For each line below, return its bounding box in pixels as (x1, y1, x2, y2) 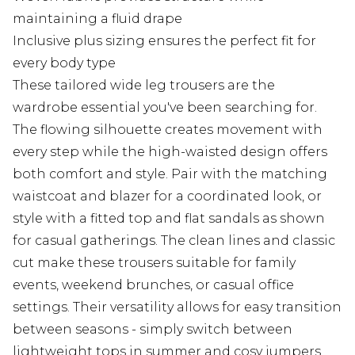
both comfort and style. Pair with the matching (13, 166, 327, 182)
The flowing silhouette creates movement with (13, 122, 323, 138)
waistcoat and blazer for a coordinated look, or (13, 189, 322, 204)
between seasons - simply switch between (13, 322, 292, 338)
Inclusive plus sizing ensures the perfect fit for (13, 33, 316, 49)
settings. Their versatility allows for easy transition (13, 300, 342, 315)
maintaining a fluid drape (13, 11, 182, 27)
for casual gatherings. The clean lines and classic (13, 233, 335, 249)
